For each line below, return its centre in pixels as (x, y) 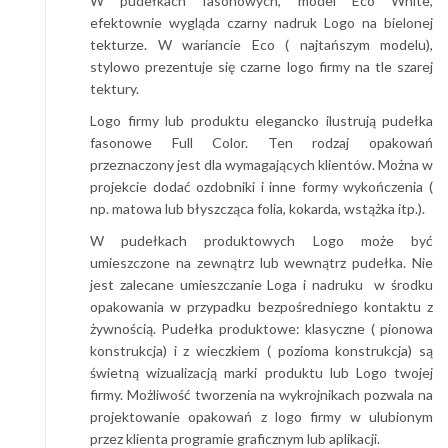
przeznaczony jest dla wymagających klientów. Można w (261, 164)
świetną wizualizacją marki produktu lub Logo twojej (261, 372)
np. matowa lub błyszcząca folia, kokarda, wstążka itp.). (257, 208)
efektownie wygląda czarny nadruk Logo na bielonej (261, 22)
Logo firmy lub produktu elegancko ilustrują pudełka (261, 120)
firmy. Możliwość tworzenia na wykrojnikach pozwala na (261, 394)
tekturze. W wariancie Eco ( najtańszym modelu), (261, 44)
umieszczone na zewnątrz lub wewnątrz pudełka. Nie (261, 262)
